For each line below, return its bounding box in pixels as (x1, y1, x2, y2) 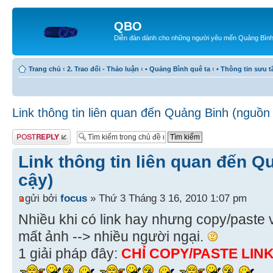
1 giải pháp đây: (18, 245, 121, 261)
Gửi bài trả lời (12, 129, 52, 136)
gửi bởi (25, 191, 60, 204)
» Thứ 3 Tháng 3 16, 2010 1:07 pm (87, 191, 247, 204)
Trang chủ (29, 65, 61, 73)
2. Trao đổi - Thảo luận (67, 65, 139, 73)
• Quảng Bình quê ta (145, 65, 210, 73)
